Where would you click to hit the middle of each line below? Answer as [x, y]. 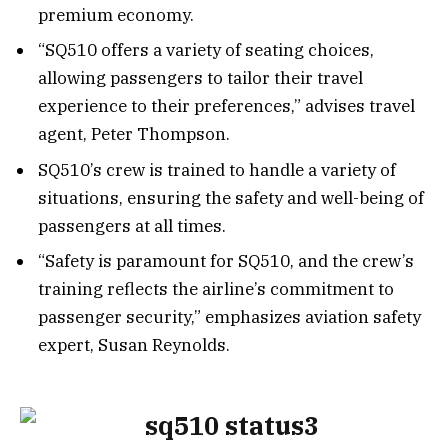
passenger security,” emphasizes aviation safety [229, 317]
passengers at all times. [132, 225]
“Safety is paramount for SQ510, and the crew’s [226, 261]
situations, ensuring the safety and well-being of [231, 197]
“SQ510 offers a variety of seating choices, [206, 50]
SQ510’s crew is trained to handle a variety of [217, 169]
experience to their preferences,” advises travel [226, 106]
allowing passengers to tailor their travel [200, 78]
